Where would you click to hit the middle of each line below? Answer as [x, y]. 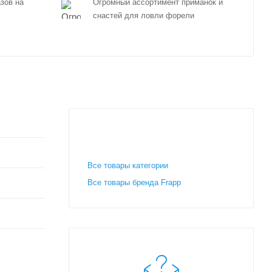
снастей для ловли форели [143, 15]
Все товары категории [128, 165]
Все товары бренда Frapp [134, 182]
